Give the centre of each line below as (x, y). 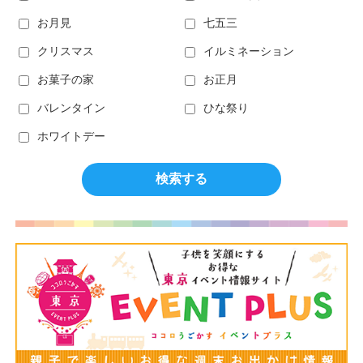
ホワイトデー (71, 137)
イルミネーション (249, 51)
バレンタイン (71, 108)
